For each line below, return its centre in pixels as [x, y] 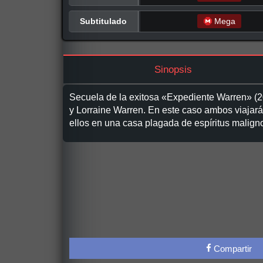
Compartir [231, 248]
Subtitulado [103, 21]
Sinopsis [173, 69]
